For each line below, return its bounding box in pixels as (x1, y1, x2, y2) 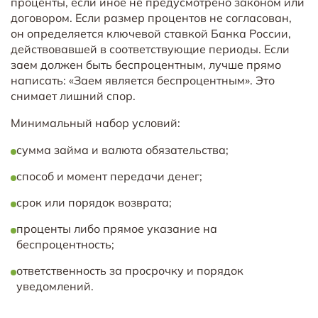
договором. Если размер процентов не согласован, (11, 10, 292, 25)
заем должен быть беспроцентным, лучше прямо (11, 57, 281, 72)
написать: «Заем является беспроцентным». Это (11, 72, 275, 87)
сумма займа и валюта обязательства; (16, 142, 229, 157)
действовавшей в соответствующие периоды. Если (11, 41, 290, 56)
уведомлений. (16, 278, 94, 293)
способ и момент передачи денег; (16, 168, 202, 183)
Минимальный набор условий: (11, 115, 180, 130)
